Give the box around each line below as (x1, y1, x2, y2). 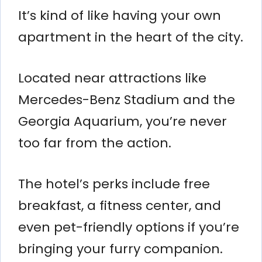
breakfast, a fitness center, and (18, 196, 221, 215)
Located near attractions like (18, 68, 206, 87)
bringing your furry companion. (18, 239, 223, 258)
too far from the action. (18, 133, 171, 152)
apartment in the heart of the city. (18, 27, 243, 46)
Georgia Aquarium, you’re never (18, 112, 227, 130)
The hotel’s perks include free (18, 174, 210, 193)
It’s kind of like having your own (18, 6, 221, 25)
